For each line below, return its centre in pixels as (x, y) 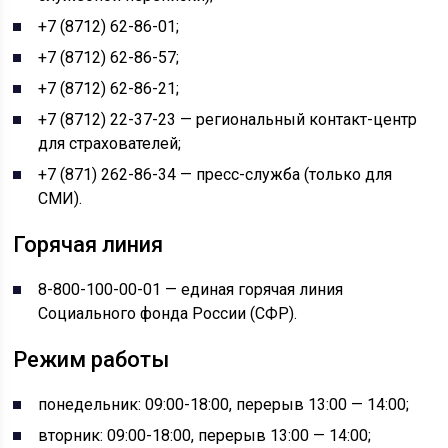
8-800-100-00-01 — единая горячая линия (191, 289)
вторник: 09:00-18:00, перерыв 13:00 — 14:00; (205, 435)
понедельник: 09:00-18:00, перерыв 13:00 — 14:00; (224, 404)
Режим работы (91, 359)
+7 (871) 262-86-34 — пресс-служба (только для (215, 174)
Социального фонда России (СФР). (168, 313)
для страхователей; (110, 143)
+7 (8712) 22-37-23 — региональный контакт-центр (228, 119)
